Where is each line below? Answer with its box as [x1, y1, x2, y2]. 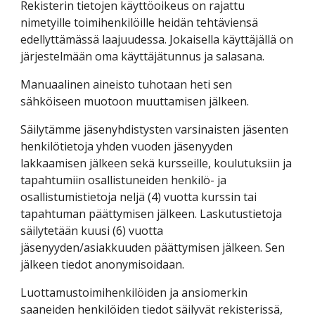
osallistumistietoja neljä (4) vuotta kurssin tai [20, 189, 257, 205]
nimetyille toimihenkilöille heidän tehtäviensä [20, 15, 259, 30]
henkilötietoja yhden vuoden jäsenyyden [20, 139, 233, 154]
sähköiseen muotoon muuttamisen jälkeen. [20, 94, 250, 109]
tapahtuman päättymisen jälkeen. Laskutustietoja [20, 206, 283, 221]
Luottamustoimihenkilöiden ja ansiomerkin [20, 285, 248, 300]
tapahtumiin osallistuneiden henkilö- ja [20, 172, 227, 188]
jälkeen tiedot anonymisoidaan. [20, 257, 185, 272]
